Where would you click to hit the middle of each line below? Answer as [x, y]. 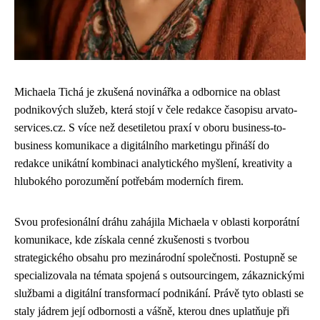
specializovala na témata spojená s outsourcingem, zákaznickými [159, 275]
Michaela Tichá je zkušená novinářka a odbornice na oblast [147, 92]
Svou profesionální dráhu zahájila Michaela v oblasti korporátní [157, 222]
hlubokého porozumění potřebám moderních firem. [129, 181]
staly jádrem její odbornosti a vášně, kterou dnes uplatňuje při [152, 311]
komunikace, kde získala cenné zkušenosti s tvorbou [132, 240]
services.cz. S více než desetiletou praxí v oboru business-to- [150, 127]
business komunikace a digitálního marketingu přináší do [142, 145]
